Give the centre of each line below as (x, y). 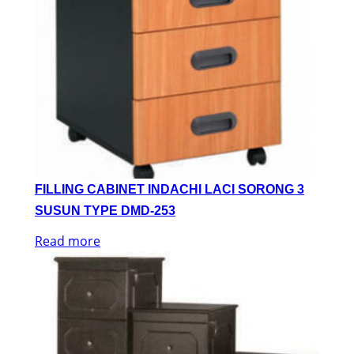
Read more (68, 241)
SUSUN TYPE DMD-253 (105, 210)
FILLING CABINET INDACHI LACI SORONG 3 (169, 189)
